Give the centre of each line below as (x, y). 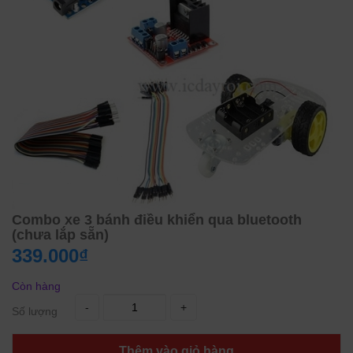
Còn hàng (36, 286)
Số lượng (35, 312)
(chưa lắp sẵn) (60, 235)
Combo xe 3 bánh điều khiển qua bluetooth (157, 220)
